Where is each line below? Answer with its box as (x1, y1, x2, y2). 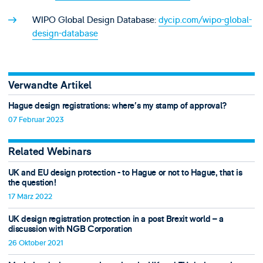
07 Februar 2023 (8, 114, 64, 124)
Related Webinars (8, 145, 92, 159)
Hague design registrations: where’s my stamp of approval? (8, 100, 227, 112)
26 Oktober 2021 (8, 238, 63, 248)
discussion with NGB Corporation (8, 224, 132, 235)
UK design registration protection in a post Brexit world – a (8, 214, 224, 225)
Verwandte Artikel (8, 78, 92, 92)
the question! (8, 177, 57, 188)
